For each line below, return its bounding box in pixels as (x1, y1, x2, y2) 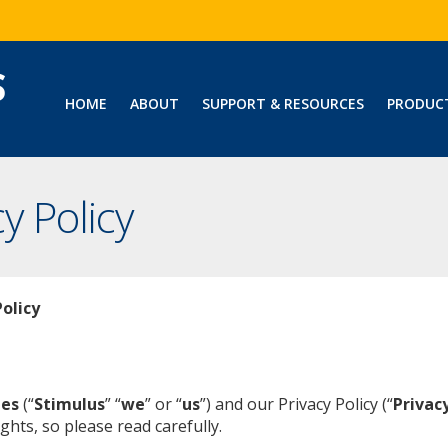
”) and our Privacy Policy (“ (200, 393, 393, 415)
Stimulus (34, 393, 105, 415)
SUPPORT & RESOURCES (201, 94, 364, 113)
